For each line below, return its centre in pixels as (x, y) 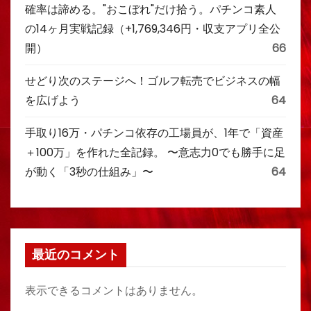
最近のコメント (76, 255)
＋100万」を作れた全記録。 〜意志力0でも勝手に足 (155, 152)
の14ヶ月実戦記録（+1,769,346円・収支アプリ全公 (153, 29)
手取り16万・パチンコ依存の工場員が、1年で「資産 (154, 133)
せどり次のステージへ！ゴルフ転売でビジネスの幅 (153, 81)
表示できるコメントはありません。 (114, 291)
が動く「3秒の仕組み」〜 (89, 172)
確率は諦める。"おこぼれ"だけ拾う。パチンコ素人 (151, 9)
